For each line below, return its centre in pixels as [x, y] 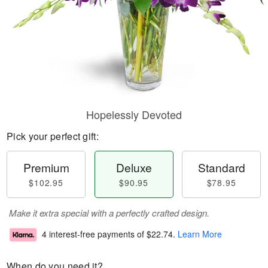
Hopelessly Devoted [134, 114]
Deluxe [134, 167]
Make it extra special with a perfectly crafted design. [109, 213]
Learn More [200, 234]
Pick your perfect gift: [53, 136]
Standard [221, 167]
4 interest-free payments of [94, 234]
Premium [46, 167]
